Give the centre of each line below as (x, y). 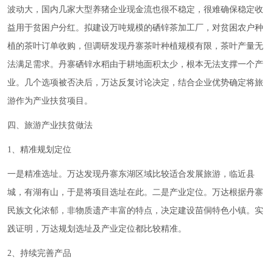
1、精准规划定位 (39, 150)
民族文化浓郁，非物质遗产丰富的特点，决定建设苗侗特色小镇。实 (135, 211)
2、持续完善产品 (39, 253)
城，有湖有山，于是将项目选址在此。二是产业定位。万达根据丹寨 (135, 193)
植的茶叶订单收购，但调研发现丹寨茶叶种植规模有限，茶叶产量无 (135, 46)
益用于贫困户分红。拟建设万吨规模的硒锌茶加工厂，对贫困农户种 (135, 28)
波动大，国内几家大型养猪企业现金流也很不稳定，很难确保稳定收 (135, 10)
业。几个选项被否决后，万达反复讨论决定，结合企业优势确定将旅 (135, 83)
